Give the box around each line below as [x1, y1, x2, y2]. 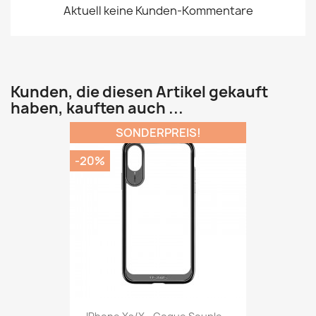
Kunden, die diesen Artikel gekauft [11, 82, 268, 103]
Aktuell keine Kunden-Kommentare [63, 3, 253, 19]
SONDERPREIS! [115, 125, 201, 141]
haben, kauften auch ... [11, 98, 183, 119]
